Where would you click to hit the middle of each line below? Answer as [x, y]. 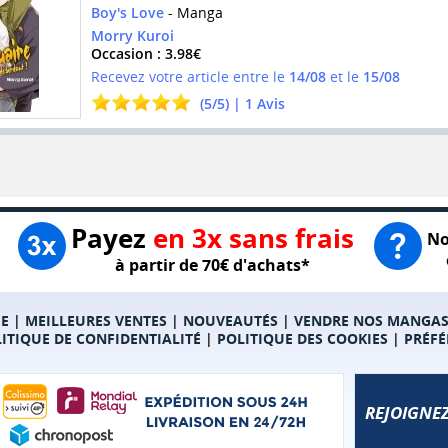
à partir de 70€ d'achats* [212, 265]
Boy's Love [127, 13]
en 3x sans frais [253, 238]
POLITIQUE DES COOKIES [302, 339]
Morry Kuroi [132, 36]
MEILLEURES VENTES [95, 321]
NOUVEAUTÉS [230, 321]
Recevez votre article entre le [189, 77]
